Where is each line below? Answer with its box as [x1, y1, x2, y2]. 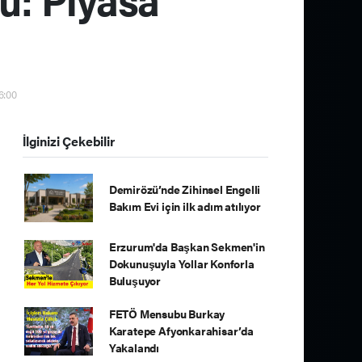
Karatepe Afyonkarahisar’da [108, 322, 254, 339]
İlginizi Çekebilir [23, 133, 115, 150]
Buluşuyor [108, 272, 162, 288]
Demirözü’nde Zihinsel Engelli [108, 181, 261, 197]
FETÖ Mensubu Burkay [108, 305, 225, 322]
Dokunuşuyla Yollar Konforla [108, 255, 255, 271]
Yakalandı [108, 339, 160, 356]
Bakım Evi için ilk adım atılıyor [108, 198, 261, 214]
